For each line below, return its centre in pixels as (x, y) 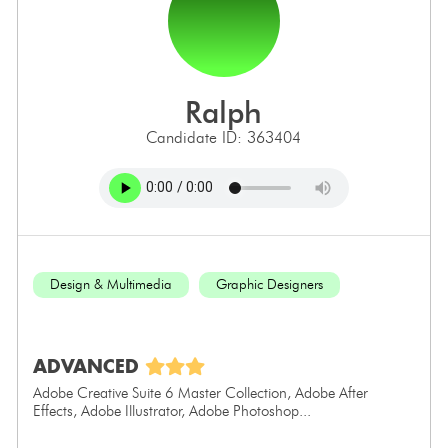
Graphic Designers (269, 284)
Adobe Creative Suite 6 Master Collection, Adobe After (200, 392)
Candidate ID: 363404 (224, 137)
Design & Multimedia (110, 284)
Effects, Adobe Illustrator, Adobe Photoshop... (171, 410)
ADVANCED (88, 365)
